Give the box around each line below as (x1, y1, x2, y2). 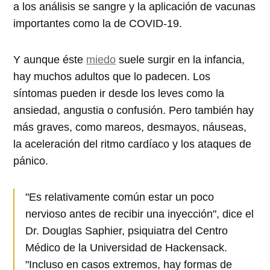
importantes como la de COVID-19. (13, 17, 183, 30)
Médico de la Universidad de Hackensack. (25, 241, 228, 254)
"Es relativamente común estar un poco (25, 190, 215, 203)
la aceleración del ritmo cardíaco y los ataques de (13, 137, 252, 150)
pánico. (13, 154, 52, 167)
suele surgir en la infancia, (116, 53, 245, 66)
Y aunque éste (13, 53, 87, 66)
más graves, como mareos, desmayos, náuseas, (13, 121, 247, 133)
